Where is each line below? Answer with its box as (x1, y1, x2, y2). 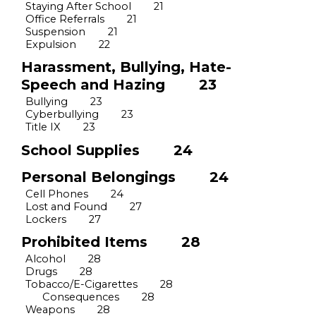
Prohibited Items (21, 233, 147, 251)
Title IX (25, 121, 61, 134)
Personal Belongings (21, 169, 176, 186)
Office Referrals (25, 13, 104, 26)
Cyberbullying (25, 108, 99, 121)
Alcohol (25, 253, 66, 266)
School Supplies (21, 141, 140, 159)
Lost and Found (25, 200, 107, 214)
